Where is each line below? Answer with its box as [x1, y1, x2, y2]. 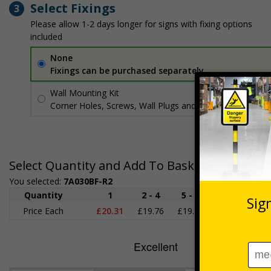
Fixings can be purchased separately [50, 64, 204, 76]
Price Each [23, 204, 64, 217]
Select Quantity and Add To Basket [9, 157, 206, 174]
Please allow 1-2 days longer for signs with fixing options [30, 18, 252, 30]
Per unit [235, 87, 265, 99]
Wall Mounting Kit [50, 87, 119, 99]
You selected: [9, 175, 64, 187]
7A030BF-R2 [64, 175, 113, 187]
